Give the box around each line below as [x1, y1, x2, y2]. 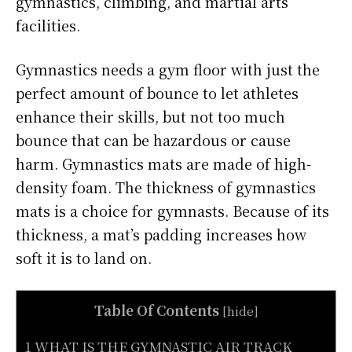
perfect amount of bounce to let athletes [16, 82, 299, 103]
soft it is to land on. [16, 247, 152, 268]
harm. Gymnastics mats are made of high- [16, 152, 311, 174]
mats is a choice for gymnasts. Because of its [16, 200, 329, 221]
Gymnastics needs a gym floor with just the [16, 58, 320, 79]
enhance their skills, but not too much [16, 105, 285, 126]
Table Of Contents [93, 299, 219, 320]
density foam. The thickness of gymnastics [16, 176, 316, 197]
